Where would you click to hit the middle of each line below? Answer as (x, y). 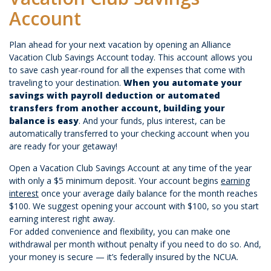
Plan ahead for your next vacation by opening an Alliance (120, 44)
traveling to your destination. (66, 83)
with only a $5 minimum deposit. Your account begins (115, 181)
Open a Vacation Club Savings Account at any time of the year (130, 168)
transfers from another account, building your (117, 108)
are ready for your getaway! (63, 146)
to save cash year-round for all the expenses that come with (127, 70)
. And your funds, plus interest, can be (152, 121)
